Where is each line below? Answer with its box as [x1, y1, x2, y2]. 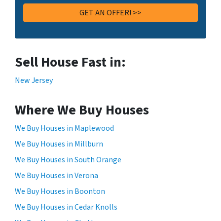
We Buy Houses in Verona [15, 170, 98, 181]
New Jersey [15, 74, 53, 86]
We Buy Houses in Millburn [15, 138, 103, 149]
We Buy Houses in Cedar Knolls [15, 201, 117, 213]
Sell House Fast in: [15, 52, 126, 72]
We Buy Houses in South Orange [15, 154, 121, 165]
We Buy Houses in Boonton [15, 185, 105, 197]
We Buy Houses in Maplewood [15, 122, 114, 134]
